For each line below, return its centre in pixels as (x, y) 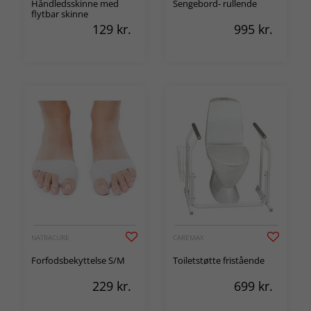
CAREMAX (188, 237)
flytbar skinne (60, 14)
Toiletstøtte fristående (219, 260)
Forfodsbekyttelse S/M (78, 260)
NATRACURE (50, 237)
